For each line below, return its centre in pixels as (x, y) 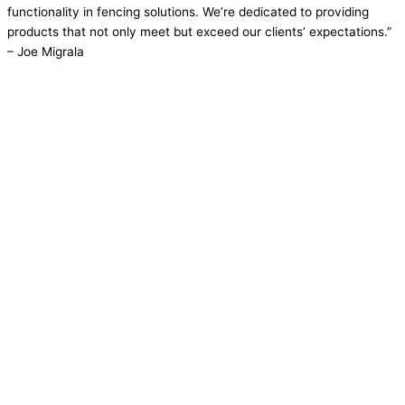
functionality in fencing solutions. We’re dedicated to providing (188, 11)
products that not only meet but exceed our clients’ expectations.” (199, 31)
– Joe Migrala (46, 51)
